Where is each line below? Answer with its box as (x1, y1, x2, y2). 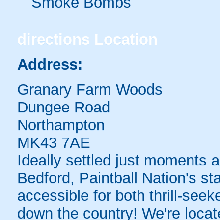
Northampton (17, 116, 105, 133)
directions (17, 31, 90, 48)
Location (90, 31, 158, 48)
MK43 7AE (17, 134, 90, 151)
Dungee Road (17, 99, 110, 115)
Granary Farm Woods (17, 81, 163, 98)
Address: (17, 56, 82, 73)
